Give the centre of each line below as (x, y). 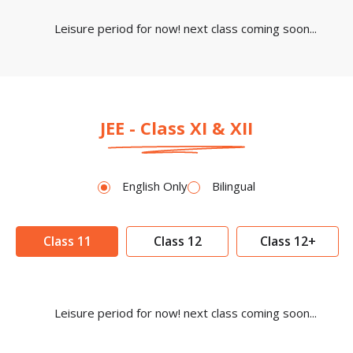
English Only (155, 186)
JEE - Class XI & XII (176, 127)
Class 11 (67, 241)
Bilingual (234, 186)
